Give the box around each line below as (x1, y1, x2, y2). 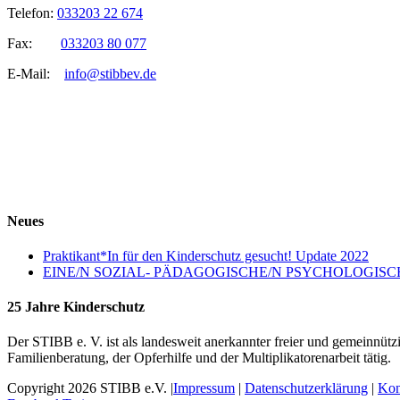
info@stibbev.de (64, 66, 156, 82)
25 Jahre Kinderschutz (7, 299, 145, 315)
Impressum (173, 380, 235, 396)
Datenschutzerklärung (245, 380, 368, 396)
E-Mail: (7, 66, 64, 82)
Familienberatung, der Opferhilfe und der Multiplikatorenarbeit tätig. (7, 350, 391, 366)
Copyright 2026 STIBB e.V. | (7, 380, 173, 396)
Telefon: (7, 5, 57, 21)
